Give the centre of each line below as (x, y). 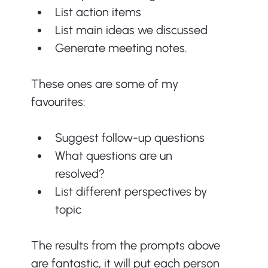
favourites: (58, 102)
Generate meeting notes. (121, 48)
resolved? (80, 174)
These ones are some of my (106, 84)
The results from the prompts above (127, 246)
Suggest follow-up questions (130, 138)
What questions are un (115, 156)
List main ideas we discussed (131, 30)
